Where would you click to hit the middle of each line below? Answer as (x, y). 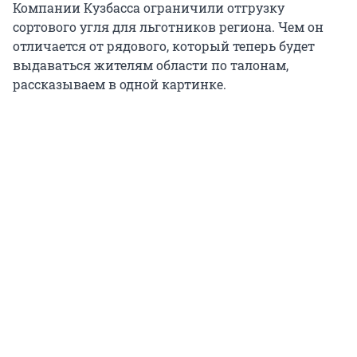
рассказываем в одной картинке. (120, 84)
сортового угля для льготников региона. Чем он (168, 26)
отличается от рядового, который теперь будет (164, 45)
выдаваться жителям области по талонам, (151, 65)
